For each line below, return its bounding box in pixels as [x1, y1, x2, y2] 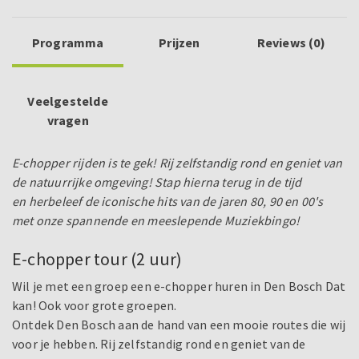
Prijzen [159, 34, 200, 51]
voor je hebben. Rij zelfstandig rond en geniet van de [12, 336, 306, 353]
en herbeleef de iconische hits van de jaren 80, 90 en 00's [12, 193, 324, 210]
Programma [31, 34, 104, 51]
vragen [46, 112, 89, 129]
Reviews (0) [256, 34, 325, 51]
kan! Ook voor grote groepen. [12, 297, 177, 314]
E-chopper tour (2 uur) [12, 248, 183, 271]
